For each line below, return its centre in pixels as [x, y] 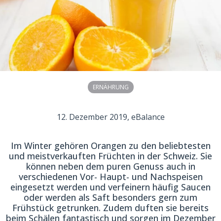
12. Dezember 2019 [92, 117]
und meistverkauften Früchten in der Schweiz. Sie [110, 156]
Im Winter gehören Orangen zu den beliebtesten [110, 146]
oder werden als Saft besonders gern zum [110, 198]
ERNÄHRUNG [110, 87]
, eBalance [146, 117]
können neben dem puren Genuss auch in [110, 166]
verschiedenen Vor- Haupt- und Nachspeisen [110, 177]
